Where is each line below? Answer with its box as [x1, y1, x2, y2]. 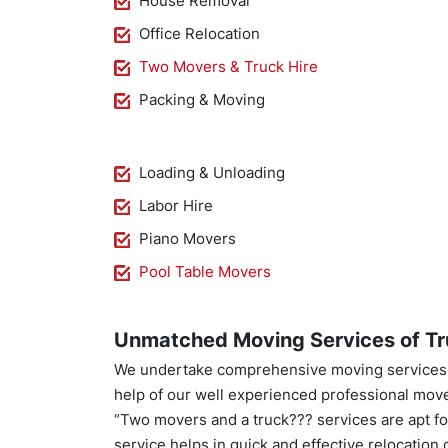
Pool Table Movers [139, 262, 271, 281]
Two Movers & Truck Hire [139, 57, 318, 76]
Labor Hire [139, 196, 213, 215]
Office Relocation [139, 24, 260, 43]
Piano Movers [139, 229, 236, 248]
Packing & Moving [139, 90, 265, 109]
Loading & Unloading [139, 163, 285, 182]
